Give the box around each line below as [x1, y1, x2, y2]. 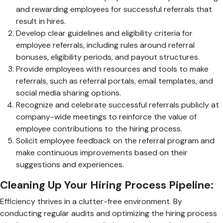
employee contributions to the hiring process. [16, 123, 182, 134]
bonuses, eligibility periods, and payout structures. [16, 51, 200, 62]
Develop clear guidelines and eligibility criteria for [16, 27, 193, 38]
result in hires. [16, 15, 66, 26]
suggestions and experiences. [16, 159, 124, 170]
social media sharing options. [16, 87, 121, 98]
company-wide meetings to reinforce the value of [16, 111, 197, 122]
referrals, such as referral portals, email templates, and [16, 75, 213, 86]
